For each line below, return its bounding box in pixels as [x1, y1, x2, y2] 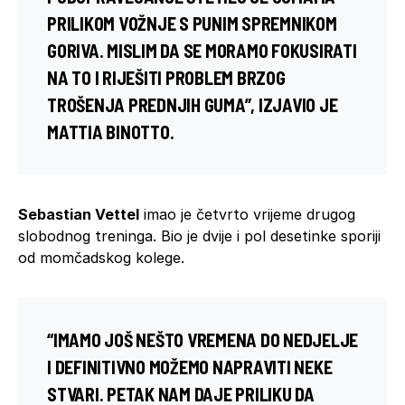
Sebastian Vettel [18, 204, 139, 223]
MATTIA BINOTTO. [47, 120, 174, 143]
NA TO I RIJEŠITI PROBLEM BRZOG [47, 66, 286, 89]
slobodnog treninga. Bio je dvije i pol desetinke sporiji [18, 226, 381, 245]
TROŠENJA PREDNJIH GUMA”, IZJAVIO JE [47, 93, 338, 116]
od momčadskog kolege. [18, 248, 184, 267]
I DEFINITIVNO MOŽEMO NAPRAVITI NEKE [47, 355, 333, 378]
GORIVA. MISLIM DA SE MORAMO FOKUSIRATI [47, 39, 357, 61]
